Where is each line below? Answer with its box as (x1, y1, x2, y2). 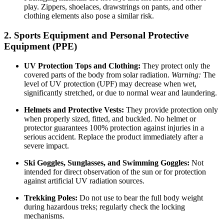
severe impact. (24, 141, 69, 150)
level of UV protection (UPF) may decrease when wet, (24, 79, 196, 88)
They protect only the (140, 61, 210, 70)
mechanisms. (24, 211, 64, 220)
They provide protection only (124, 105, 218, 114)
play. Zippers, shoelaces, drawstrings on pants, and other (24, 2, 201, 11)
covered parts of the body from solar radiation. (24, 70, 171, 79)
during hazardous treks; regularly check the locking (24, 202, 185, 211)
